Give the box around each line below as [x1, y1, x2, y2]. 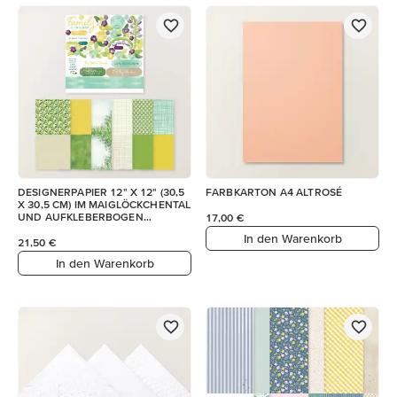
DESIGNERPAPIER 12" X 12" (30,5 [18, 186, 185, 198]
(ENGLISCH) [18, 223, 76, 235]
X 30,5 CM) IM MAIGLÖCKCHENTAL [18, 198, 191, 210]
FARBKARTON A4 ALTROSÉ [206, 186, 343, 198]
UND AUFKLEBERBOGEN [18, 211, 144, 222]
